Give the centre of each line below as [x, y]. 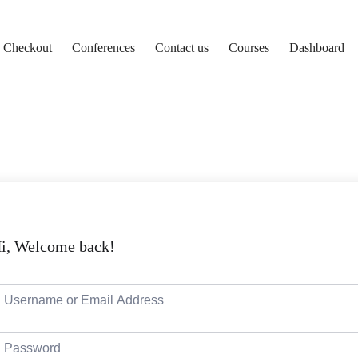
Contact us [181, 48]
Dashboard [316, 48]
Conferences [103, 48]
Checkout [27, 48]
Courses [249, 48]
